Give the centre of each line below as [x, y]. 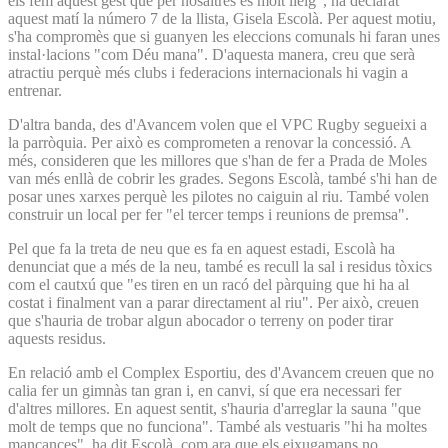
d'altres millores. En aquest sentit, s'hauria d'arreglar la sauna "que [214, 408]
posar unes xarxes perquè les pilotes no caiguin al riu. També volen [218, 196]
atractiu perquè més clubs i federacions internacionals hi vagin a [208, 72]
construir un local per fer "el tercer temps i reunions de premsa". [210, 214]
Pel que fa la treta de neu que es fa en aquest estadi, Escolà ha [201, 248]
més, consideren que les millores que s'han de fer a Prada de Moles [217, 160]
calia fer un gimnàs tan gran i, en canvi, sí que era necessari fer [204, 390]
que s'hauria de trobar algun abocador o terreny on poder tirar [200, 320]
